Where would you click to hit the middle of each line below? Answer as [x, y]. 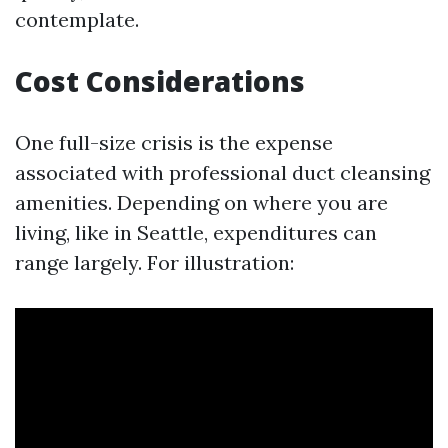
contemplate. [77, 19]
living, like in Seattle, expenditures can [196, 232]
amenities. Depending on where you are [201, 202]
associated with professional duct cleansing [222, 172]
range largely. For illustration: [154, 262]
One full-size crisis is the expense [174, 142]
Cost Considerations [160, 81]
